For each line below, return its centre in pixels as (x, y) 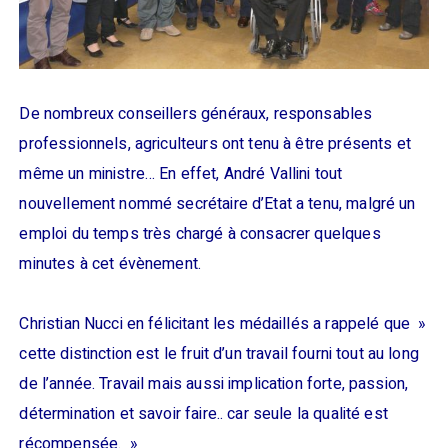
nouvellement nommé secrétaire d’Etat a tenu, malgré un (217, 203)
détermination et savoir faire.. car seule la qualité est (203, 413)
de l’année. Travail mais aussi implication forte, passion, (214, 383)
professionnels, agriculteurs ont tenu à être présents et (215, 143)
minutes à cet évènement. (110, 263)
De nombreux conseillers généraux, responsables (196, 113)
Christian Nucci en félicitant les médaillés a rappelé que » (223, 323)
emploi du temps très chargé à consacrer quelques (200, 233)
